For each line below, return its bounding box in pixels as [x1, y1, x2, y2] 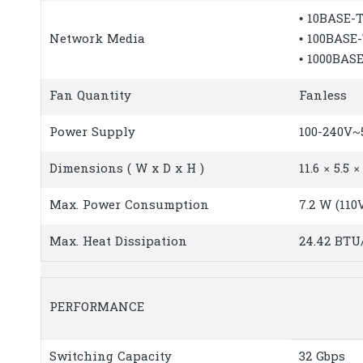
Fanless [299, 87, 347, 105]
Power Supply [49, 123, 135, 142]
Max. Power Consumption [49, 196, 209, 215]
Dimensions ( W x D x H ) [49, 160, 204, 178]
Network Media [49, 30, 145, 49]
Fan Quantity [49, 87, 131, 105]
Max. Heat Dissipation [49, 233, 187, 251]
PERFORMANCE [49, 298, 144, 317]
